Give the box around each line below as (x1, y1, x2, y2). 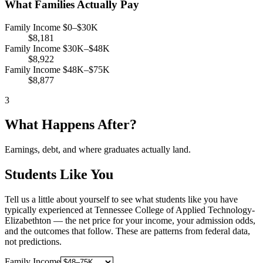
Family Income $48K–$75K (5, 64, 110, 75)
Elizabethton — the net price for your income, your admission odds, (5, 215, 255, 226)
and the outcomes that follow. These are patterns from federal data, (5, 226, 250, 237)
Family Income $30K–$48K (5, 43, 110, 53)
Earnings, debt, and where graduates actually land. (5, 144, 191, 155)
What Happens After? (5, 117, 137, 133)
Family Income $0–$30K (5, 22, 98, 32)
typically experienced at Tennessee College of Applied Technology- (5, 205, 255, 215)
